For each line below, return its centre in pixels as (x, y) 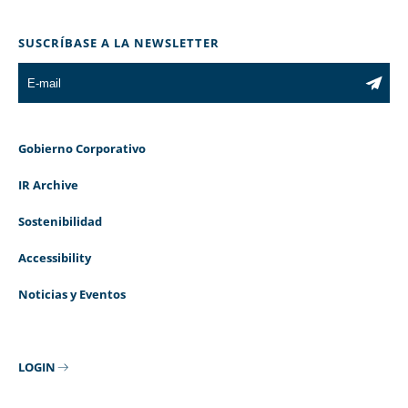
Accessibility (55, 258)
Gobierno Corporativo (82, 149)
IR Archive (48, 185)
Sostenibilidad (60, 222)
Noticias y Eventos (72, 295)
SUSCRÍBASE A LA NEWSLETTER (119, 43)
